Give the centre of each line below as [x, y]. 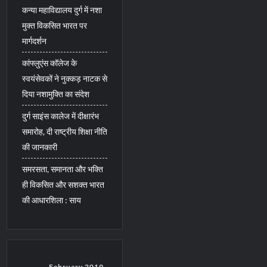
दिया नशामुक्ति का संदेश [56, 94]
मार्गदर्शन [35, 41]
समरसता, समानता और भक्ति [63, 169]
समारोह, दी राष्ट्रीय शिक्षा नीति [65, 131]
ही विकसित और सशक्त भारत [63, 184]
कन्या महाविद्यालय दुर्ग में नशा [62, 10]
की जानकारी [40, 147]
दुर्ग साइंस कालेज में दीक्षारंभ [61, 116]
